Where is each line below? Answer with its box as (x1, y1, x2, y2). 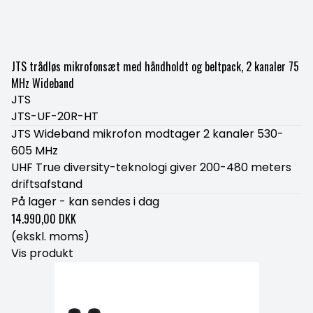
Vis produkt (11, 245, 73, 261)
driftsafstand (11, 176, 82, 192)
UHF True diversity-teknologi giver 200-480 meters (11, 159, 291, 175)
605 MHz (11, 143, 58, 159)
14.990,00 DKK (11, 210, 76, 227)
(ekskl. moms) (11, 228, 89, 245)
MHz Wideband (11, 75, 74, 92)
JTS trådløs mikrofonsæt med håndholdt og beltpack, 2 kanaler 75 (11, 58, 299, 75)
